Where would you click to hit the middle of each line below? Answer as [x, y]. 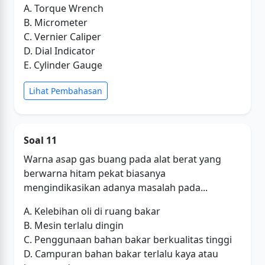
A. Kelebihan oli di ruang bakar [92, 211]
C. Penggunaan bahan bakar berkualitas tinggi [128, 240]
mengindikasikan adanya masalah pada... [116, 188]
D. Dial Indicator [59, 51]
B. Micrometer [56, 22]
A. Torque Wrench [64, 8]
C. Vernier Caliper [62, 37]
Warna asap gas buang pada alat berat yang [122, 159]
